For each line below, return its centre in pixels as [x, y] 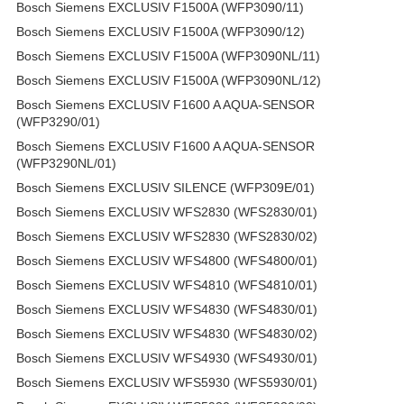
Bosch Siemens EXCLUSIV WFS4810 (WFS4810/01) [167, 285]
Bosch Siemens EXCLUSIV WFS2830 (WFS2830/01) [167, 211]
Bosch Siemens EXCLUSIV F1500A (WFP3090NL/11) [168, 55]
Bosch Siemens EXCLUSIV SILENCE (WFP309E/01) [165, 187]
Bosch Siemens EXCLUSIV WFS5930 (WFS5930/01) [167, 382]
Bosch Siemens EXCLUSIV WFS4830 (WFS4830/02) [167, 333]
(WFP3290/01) [58, 121]
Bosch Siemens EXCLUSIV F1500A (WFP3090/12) [161, 31]
